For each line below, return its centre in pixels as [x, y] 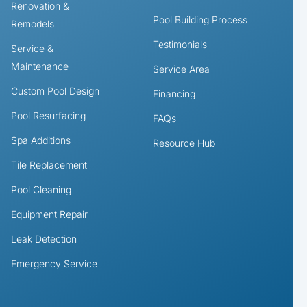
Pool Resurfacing [48, 115]
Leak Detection [44, 238]
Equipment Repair [49, 214]
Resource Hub [184, 143]
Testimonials [180, 44]
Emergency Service [54, 263]
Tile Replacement [49, 164]
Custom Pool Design [55, 90]
